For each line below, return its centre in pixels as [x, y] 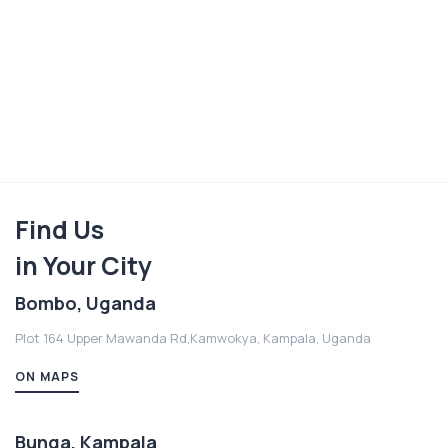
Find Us [59, 229]
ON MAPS [47, 376]
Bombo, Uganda [85, 302]
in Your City [83, 265]
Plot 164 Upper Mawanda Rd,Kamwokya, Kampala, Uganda [193, 337]
